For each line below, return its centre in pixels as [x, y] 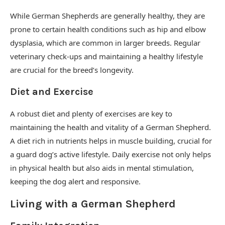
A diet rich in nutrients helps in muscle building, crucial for [111, 141]
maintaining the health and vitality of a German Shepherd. [110, 127]
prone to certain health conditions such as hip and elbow [108, 29]
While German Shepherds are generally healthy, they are [107, 16]
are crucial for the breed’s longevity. [72, 70]
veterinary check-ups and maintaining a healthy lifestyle [106, 56]
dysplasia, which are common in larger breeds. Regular [105, 43]
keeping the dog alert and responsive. [75, 181]
